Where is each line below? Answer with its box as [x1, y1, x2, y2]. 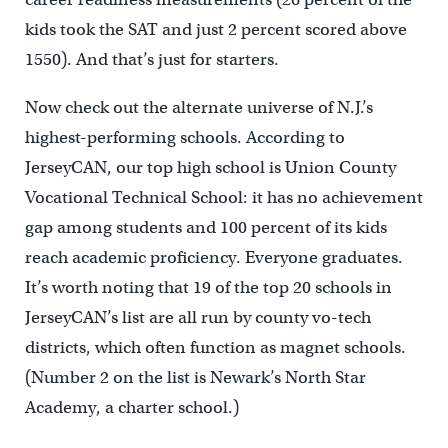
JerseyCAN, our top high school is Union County [24, 157, 396, 179]
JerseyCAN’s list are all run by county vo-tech [24, 307, 371, 329]
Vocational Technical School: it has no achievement [24, 187, 423, 209]
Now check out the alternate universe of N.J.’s [24, 97, 373, 119]
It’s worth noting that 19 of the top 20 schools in [24, 277, 392, 299]
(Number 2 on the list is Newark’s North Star [24, 367, 366, 389]
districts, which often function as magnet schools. [24, 337, 406, 359]
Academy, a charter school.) [24, 397, 239, 419]
